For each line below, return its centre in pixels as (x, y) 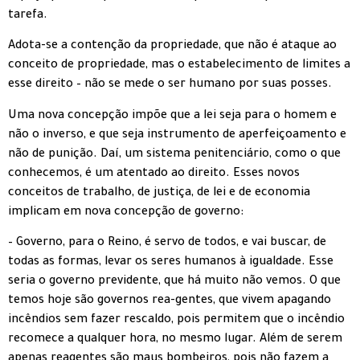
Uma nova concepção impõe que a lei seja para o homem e (172, 116)
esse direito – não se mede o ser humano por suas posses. (170, 86)
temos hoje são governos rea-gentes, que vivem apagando (170, 302)
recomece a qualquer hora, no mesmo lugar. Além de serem (175, 340)
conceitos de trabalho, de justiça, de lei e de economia (159, 193)
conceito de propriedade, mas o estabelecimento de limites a (179, 66)
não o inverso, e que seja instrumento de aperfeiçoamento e (177, 135)
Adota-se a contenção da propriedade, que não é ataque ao (172, 47)
